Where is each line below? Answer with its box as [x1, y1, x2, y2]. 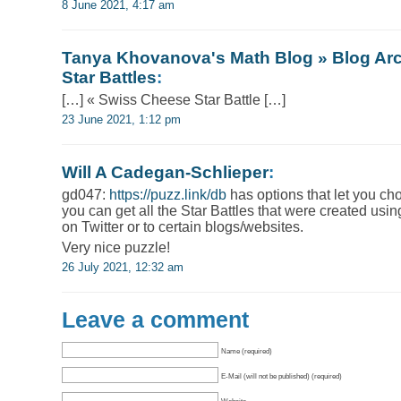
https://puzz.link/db [109, 186, 226, 202]
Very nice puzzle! [62, 239, 170, 255]
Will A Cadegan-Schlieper [62, 162, 269, 182]
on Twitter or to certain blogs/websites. [62, 218, 303, 235]
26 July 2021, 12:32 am [62, 260, 183, 274]
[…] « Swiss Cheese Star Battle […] [62, 91, 286, 107]
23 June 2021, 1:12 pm [62, 112, 181, 126]
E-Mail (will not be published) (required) [221, 371, 342, 380]
